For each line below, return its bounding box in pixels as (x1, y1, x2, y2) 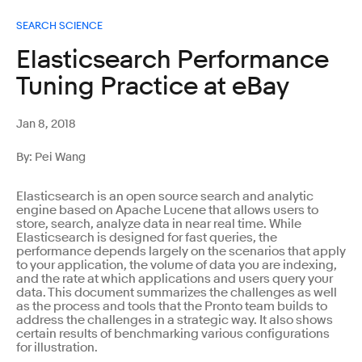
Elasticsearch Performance (16, 44, 329, 74)
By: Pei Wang (16, 149, 86, 165)
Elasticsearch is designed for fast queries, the (16, 229, 277, 246)
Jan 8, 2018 (16, 116, 76, 132)
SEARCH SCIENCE (16, 19, 103, 32)
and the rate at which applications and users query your (16, 271, 333, 287)
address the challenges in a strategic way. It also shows (16, 312, 333, 328)
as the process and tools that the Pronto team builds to (16, 298, 327, 314)
